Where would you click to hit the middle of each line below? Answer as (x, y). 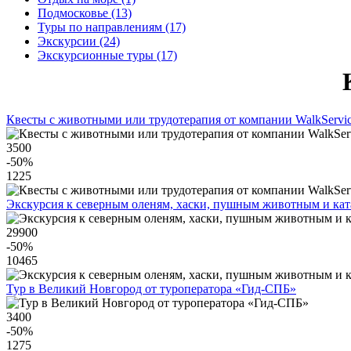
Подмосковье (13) (85, 13)
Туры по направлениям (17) (112, 27)
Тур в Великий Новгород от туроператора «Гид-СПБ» (151, 289)
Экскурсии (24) (79, 41)
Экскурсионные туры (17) (107, 55)
